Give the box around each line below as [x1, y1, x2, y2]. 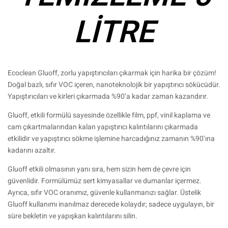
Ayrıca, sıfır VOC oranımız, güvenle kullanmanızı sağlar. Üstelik [8, 187, 201, 198]
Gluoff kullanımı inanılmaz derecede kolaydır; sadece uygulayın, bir [8, 199, 214, 210]
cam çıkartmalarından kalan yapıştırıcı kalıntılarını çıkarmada [8, 122, 198, 133]
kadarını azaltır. [8, 145, 56, 156]
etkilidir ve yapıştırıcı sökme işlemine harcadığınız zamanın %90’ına [8, 133, 215, 145]
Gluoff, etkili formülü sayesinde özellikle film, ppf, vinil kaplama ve [8, 110, 210, 121]
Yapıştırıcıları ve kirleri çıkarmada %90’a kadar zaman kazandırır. [8, 91, 208, 102]
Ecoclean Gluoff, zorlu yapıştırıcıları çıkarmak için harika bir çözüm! [8, 68, 216, 79]
